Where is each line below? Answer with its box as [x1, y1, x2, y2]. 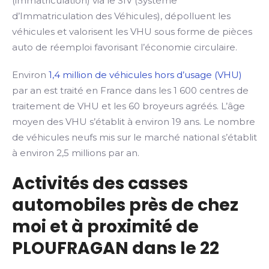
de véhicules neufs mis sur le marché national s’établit [12, 131, 257, 143]
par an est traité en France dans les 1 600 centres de [12, 85, 249, 96]
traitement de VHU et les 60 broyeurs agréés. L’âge [12, 100, 245, 112]
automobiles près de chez [12, 193, 238, 217]
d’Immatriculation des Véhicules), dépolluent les [12, 10, 231, 22]
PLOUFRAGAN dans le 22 [12, 237, 219, 260]
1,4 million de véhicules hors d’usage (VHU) [49, 69, 242, 80]
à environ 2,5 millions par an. [12, 147, 139, 159]
